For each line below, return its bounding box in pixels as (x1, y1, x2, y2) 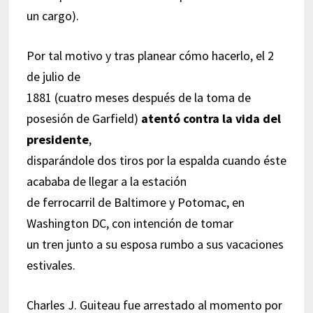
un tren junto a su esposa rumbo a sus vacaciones (26, 235, 284, 252)
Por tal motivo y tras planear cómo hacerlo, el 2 (26, 47, 274, 64)
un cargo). (26, 7, 79, 24)
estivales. (26, 256, 75, 273)
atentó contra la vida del (140, 110, 281, 126)
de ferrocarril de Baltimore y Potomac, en (26, 194, 245, 210)
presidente (26, 131, 89, 147)
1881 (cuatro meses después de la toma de (26, 89, 251, 105)
